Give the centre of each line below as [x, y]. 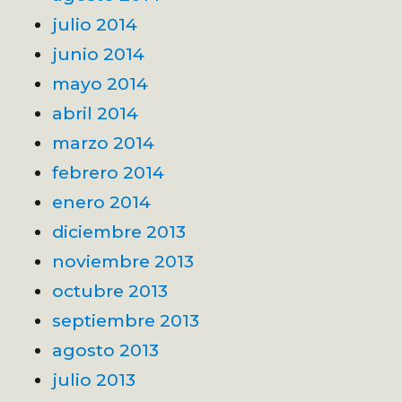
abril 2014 [96, 113]
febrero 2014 [109, 172]
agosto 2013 [106, 350]
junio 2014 [99, 53]
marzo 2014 [104, 142]
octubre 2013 [110, 290]
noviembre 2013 [123, 261]
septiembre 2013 [126, 320]
